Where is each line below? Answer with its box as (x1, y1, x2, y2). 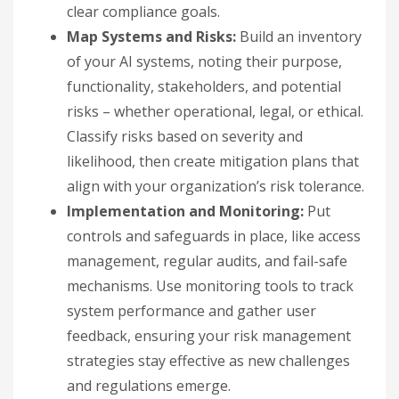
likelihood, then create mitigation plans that (67, 151, 359, 171)
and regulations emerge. (67, 375, 231, 395)
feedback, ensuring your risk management (67, 325, 351, 346)
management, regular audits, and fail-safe (67, 250, 347, 271)
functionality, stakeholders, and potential (67, 76, 341, 96)
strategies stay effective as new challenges (67, 350, 350, 370)
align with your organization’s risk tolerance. (67, 175, 364, 196)
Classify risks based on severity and (67, 126, 303, 146)
